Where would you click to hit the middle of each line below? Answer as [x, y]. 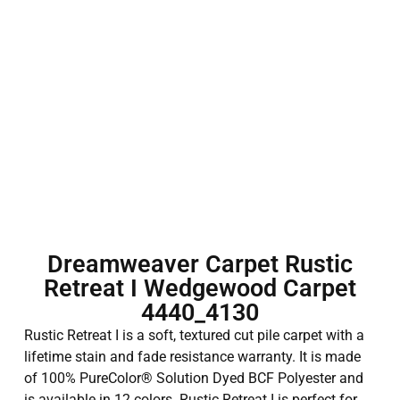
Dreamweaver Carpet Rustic [200, 265]
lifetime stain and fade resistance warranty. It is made [192, 357]
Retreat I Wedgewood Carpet [200, 289]
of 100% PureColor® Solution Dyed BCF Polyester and [193, 379]
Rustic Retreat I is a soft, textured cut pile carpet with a [194, 336]
